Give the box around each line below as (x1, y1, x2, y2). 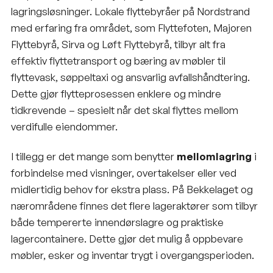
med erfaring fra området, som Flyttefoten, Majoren (11, 21, 252, 34)
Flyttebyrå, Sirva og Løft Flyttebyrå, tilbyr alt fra (11, 37, 225, 51)
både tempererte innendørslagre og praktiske (11, 215, 224, 229)
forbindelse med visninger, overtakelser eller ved (11, 166, 236, 179)
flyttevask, (11, 70, 60, 83)
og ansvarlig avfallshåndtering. (108, 70, 250, 83)
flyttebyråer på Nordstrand (127, 4, 250, 18)
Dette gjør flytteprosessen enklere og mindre (11, 87, 221, 100)
